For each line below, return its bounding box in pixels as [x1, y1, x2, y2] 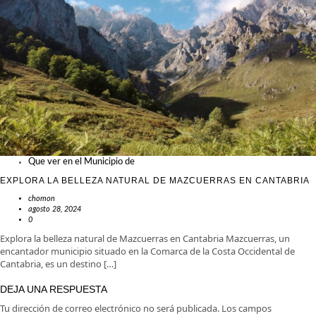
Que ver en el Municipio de [28, 157, 135, 166]
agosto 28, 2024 [28, 205, 81, 213]
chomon [28, 194, 55, 202]
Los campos [221, 301, 272, 315]
